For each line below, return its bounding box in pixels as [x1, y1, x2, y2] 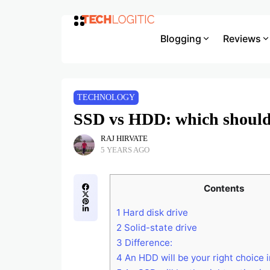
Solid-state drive [122, 222, 197, 234]
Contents [203, 183, 245, 194]
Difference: [122, 237, 172, 249]
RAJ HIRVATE [101, 134, 148, 143]
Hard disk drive [121, 207, 188, 219]
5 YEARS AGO [101, 146, 150, 154]
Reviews [222, 32, 261, 45]
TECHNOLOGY [77, 93, 135, 102]
